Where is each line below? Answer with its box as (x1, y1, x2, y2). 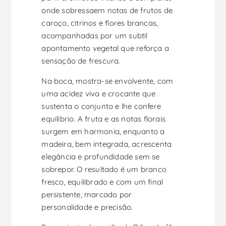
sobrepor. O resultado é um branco (41, 164, 167, 175)
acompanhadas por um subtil (41, 31, 148, 41)
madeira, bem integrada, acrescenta (41, 139, 172, 149)
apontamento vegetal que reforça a (41, 43, 169, 53)
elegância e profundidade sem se (41, 152, 160, 162)
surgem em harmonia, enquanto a (41, 127, 165, 137)
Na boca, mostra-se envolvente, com (41, 76, 174, 86)
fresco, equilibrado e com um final (41, 177, 163, 187)
